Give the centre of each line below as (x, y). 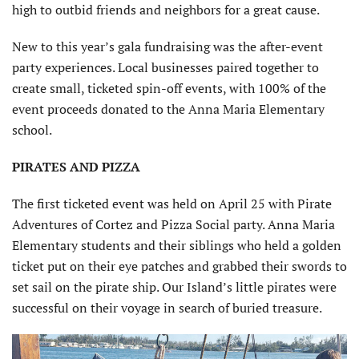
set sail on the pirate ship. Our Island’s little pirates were (174, 286)
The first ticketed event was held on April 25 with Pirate (172, 203)
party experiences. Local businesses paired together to (165, 67)
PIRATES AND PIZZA (78, 166)
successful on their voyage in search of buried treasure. (168, 307)
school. (32, 129)
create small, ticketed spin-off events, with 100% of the (169, 88)
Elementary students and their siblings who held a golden (177, 245)
